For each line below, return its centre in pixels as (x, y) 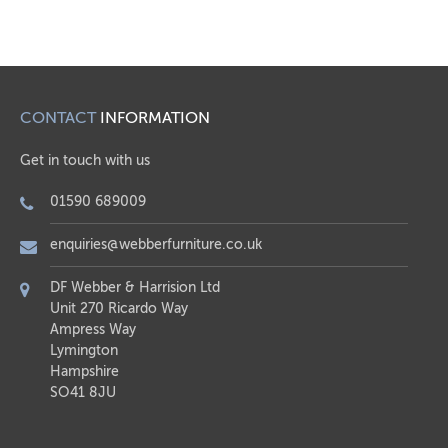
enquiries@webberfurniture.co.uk (156, 244)
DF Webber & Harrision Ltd (135, 287)
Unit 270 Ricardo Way (119, 308)
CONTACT (58, 118)
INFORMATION (153, 118)
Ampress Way (93, 329)
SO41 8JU (83, 392)
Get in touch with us (85, 160)
